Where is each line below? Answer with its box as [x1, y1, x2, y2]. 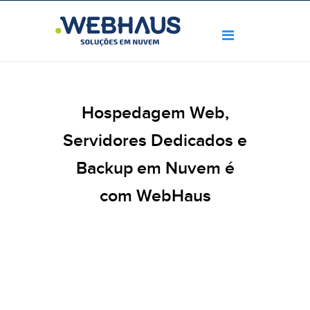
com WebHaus [99, 186, 211, 208]
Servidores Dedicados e [63, 131, 247, 152]
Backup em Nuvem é [75, 158, 235, 180]
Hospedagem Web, [81, 103, 229, 125]
